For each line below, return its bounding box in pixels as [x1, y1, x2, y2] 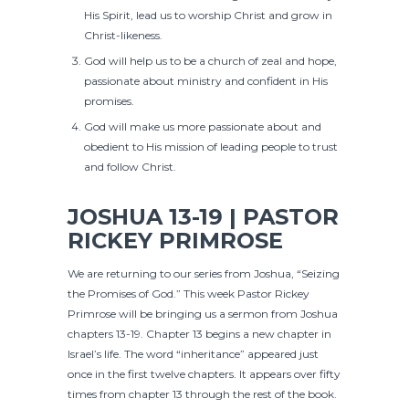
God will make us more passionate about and [84, 119, 321, 133]
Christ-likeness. [84, 27, 163, 42]
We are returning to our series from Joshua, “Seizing [68, 266, 340, 280]
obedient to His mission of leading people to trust [84, 139, 338, 153]
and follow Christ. [84, 159, 176, 173]
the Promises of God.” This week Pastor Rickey [68, 286, 309, 300]
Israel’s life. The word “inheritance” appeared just [68, 346, 319, 361]
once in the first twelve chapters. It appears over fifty [68, 366, 341, 381]
